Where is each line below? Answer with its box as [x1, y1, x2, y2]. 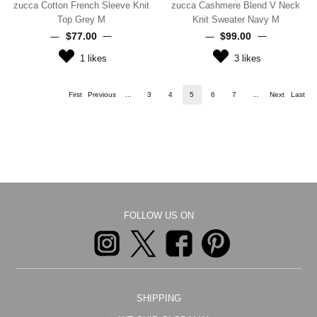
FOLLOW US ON [123, 209, 194, 221]
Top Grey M [57, 13, 105, 25]
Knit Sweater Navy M [192, 13, 279, 25]
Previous [87, 90, 116, 98]
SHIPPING [136, 292, 181, 304]
